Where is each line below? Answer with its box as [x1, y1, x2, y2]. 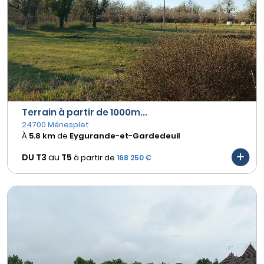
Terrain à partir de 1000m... [22, 106, 147, 119]
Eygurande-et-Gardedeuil [70, 130, 180, 142]
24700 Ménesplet [22, 119, 89, 131]
